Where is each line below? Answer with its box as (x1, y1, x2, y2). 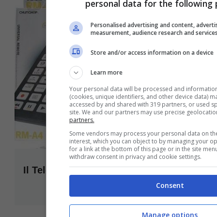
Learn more (90, 68, 123, 77)
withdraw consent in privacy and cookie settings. (69, 153, 201, 161)
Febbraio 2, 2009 (139, 181, 194, 189)
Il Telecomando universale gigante (23, 165, 182, 176)
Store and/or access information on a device (90, 48, 214, 57)
